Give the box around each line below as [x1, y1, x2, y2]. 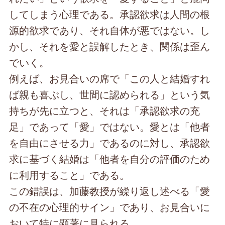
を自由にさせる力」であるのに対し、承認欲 [9, 135, 210, 150]
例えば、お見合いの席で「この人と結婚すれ [9, 71, 210, 86]
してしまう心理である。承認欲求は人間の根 [9, 7, 210, 22]
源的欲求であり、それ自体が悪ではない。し [9, 23, 210, 38]
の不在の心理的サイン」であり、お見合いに [9, 199, 210, 214]
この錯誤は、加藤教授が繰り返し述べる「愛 [9, 183, 210, 198]
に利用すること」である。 [9, 167, 130, 182]
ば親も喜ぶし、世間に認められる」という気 [9, 87, 210, 102]
